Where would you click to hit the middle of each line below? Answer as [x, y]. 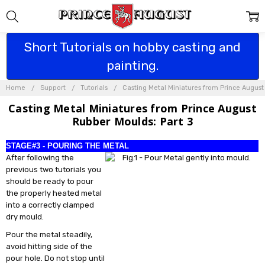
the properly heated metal [54, 193]
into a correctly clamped [50, 205]
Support [53, 88]
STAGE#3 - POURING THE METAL [68, 146]
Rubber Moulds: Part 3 [132, 121]
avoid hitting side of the [49, 246]
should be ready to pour [50, 181]
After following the [40, 157]
